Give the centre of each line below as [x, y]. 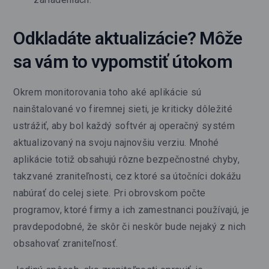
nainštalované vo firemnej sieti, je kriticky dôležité [123, 109]
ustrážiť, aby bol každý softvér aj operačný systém [124, 125]
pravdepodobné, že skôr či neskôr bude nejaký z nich [130, 226]
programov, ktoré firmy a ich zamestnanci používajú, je [131, 210]
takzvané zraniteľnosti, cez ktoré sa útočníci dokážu [127, 176]
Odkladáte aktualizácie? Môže [128, 38]
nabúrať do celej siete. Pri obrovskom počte [110, 193]
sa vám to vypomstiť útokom [123, 61]
